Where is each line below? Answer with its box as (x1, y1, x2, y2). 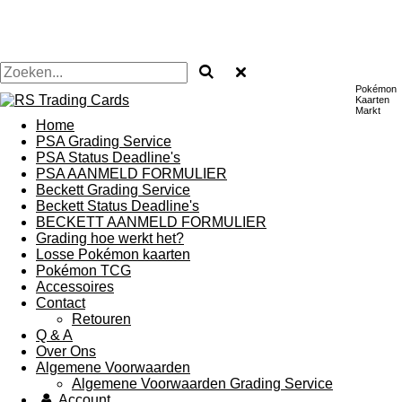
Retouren (72, 311, 131, 327)
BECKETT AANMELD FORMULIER (36, 214, 267, 230)
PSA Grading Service (36, 134, 171, 149)
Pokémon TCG (36, 263, 131, 278)
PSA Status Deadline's (36, 150, 180, 165)
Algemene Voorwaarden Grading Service (72, 376, 333, 391)
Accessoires (36, 279, 114, 294)
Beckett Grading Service (36, 182, 190, 197)
